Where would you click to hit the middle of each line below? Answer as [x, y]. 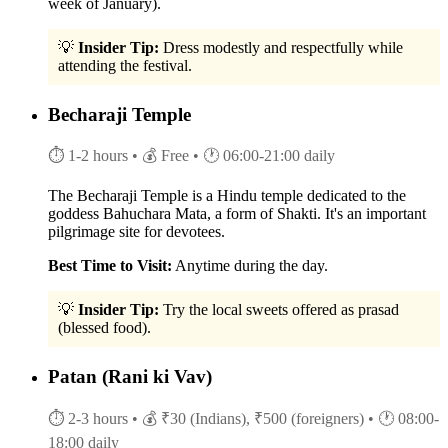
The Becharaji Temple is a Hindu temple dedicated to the [227, 196]
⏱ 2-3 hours [88, 418]
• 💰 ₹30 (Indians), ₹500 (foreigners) [248, 418]
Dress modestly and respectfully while [281, 47]
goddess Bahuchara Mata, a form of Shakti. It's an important [237, 214]
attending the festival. [125, 65]
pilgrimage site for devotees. [136, 232]
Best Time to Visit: [110, 266]
